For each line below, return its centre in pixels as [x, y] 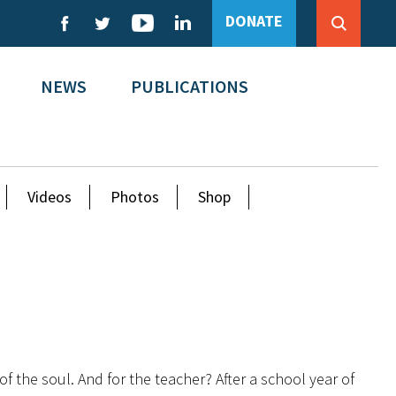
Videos [50, 197]
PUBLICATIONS [189, 86]
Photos [135, 197]
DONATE [254, 21]
